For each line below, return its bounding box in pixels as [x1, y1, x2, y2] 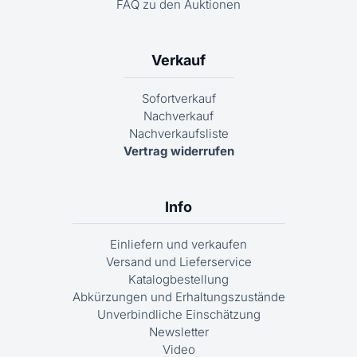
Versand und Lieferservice [105, 254, 252, 270]
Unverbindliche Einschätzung [96, 307, 261, 323]
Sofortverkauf [141, 90, 216, 106]
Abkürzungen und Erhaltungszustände [72, 289, 285, 305]
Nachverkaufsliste [128, 125, 229, 141]
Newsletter [148, 324, 209, 340]
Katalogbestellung [128, 272, 229, 288]
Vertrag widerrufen [123, 143, 234, 159]
